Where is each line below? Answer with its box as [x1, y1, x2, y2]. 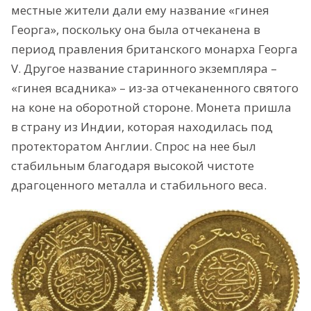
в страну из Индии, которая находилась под [11, 118, 273, 135]
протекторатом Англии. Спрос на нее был [11, 137, 256, 154]
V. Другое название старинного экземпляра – [11, 60, 277, 76]
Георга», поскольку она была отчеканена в [11, 21, 260, 37]
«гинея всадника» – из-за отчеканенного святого [11, 79, 299, 96]
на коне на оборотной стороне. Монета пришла [11, 99, 292, 115]
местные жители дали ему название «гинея [11, 1, 269, 18]
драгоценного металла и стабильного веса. [11, 176, 267, 193]
